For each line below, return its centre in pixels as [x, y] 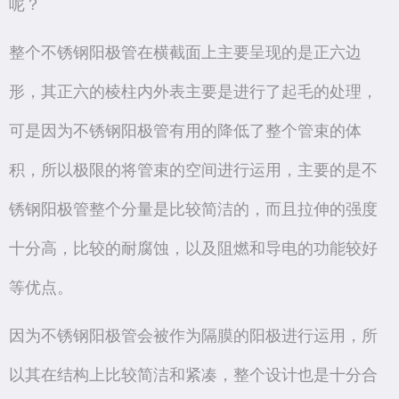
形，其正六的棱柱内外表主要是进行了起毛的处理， [193, 91]
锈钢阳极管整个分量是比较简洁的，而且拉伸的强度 [193, 209]
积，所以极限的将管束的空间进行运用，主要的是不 [193, 170]
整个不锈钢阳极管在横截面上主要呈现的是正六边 [185, 52]
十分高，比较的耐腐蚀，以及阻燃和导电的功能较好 [193, 248]
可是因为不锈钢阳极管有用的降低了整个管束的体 [185, 130]
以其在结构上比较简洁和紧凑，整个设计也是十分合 [193, 375]
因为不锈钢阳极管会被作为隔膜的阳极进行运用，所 [193, 335]
